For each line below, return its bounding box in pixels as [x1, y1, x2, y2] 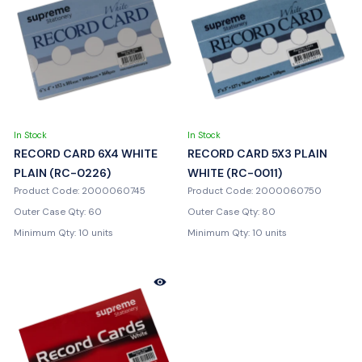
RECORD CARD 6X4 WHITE [14, 145, 158, 161]
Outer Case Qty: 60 [14, 205, 102, 218]
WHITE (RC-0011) [187, 165, 282, 180]
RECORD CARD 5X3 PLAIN [187, 145, 327, 161]
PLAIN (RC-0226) [14, 165, 111, 180]
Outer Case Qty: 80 [187, 205, 276, 218]
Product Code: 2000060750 [187, 184, 322, 197]
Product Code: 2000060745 [14, 184, 145, 197]
